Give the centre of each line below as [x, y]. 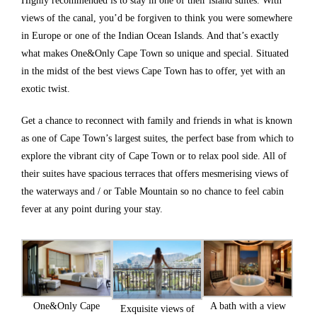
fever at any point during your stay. [92, 209]
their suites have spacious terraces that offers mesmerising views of [155, 173]
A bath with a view [248, 306]
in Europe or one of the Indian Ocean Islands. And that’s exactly [150, 35]
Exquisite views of [157, 309]
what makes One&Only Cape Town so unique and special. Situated [155, 53]
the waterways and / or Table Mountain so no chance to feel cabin [152, 191]
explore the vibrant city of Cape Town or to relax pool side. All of [154, 156]
